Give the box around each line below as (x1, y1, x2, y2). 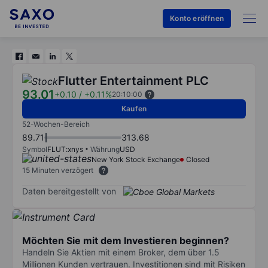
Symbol (22, 145, 47, 154)
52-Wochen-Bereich (22, 120, 90, 129)
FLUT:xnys (47, 145, 83, 154)
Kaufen (121, 104, 147, 113)
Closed (186, 155, 209, 164)
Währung (90, 145, 120, 154)
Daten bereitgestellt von (22, 185, 116, 196)
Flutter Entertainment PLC (58, 74, 209, 88)
